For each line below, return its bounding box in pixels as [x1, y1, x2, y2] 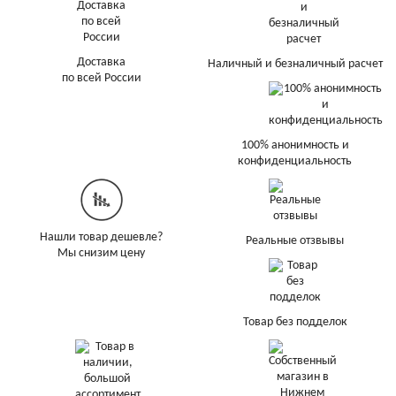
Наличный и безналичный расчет [207, 57, 383, 71]
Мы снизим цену [57, 246, 145, 260]
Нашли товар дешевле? [40, 230, 163, 244]
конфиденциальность [238, 154, 352, 168]
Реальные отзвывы [246, 233, 344, 247]
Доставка [77, 55, 126, 69]
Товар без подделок [242, 315, 347, 329]
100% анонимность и [240, 138, 349, 152]
